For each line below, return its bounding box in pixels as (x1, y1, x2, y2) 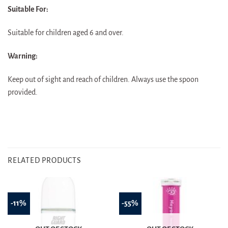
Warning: (8, 51, 38, 60)
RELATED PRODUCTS (8, 156, 81, 165)
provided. (8, 88, 38, 96)
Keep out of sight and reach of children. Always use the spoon (8, 75, 198, 83)
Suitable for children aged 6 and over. (8, 28, 124, 37)
